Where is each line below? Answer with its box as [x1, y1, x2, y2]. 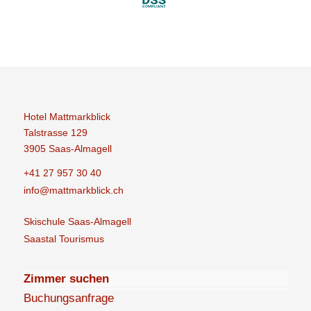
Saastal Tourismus [23, 233, 104, 245]
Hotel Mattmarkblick [23, 111, 110, 123]
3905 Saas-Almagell [23, 143, 112, 155]
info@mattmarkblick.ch [23, 185, 124, 196]
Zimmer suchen [23, 272, 109, 286]
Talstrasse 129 [23, 127, 87, 139]
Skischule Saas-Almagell [23, 216, 131, 228]
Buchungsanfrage [23, 291, 114, 305]
